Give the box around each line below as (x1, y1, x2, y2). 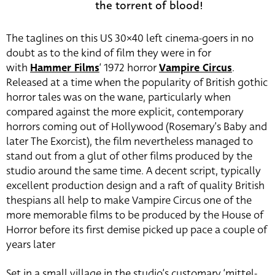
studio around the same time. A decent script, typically (6, 163, 261, 179)
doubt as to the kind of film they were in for (6, 45, 211, 61)
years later (6, 237, 55, 253)
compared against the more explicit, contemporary (6, 104, 244, 120)
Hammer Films (30, 60, 99, 76)
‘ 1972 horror (99, 60, 159, 76)
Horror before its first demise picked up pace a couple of (6, 222, 267, 238)
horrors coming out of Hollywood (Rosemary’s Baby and (6, 119, 267, 135)
